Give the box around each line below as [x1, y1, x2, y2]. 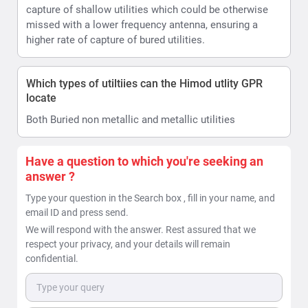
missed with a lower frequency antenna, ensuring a [26, 18, 258, 31]
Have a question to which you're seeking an [25, 153, 263, 168]
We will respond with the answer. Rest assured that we [25, 223, 256, 235]
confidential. [25, 252, 78, 264]
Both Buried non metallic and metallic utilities [26, 113, 235, 126]
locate [26, 91, 56, 104]
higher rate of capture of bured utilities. [26, 33, 205, 46]
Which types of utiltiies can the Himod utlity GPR [26, 76, 263, 90]
